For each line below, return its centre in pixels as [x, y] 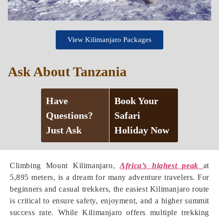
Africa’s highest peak [159, 165]
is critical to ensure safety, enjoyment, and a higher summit [109, 201]
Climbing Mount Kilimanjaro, [65, 165]
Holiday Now [142, 130]
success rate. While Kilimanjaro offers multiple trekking [109, 212]
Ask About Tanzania [67, 72]
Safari [127, 115]
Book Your [136, 101]
